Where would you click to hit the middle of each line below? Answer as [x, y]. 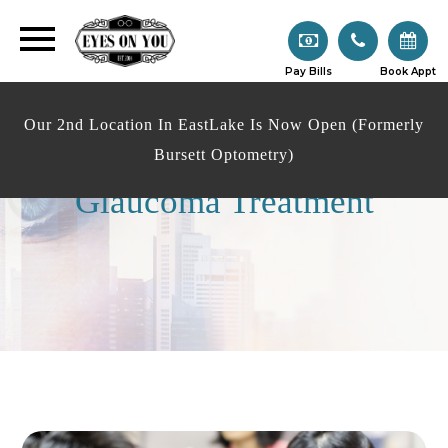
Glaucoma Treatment [224, 201]
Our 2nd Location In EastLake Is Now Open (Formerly [224, 124]
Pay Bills [308, 71]
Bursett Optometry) [224, 154]
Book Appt [408, 71]
